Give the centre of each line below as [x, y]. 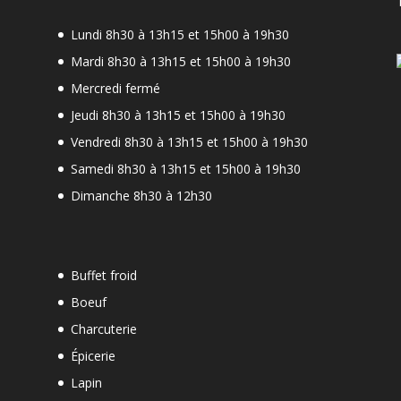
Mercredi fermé [115, 88]
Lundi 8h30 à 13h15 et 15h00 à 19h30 [179, 34]
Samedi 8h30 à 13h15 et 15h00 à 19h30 [185, 168]
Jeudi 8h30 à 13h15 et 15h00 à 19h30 [178, 115]
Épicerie [93, 355]
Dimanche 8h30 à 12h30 [141, 195]
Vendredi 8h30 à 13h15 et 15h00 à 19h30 [189, 141]
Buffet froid [103, 275]
